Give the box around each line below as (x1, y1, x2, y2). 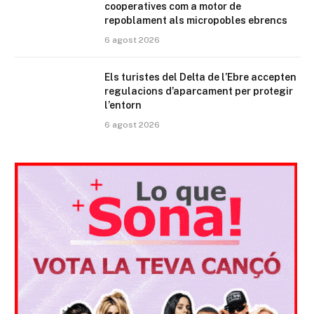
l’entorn (104, 100, 142, 111)
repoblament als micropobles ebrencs (104, 15, 287, 27)
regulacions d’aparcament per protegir (104, 86, 293, 97)
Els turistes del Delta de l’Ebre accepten (104, 71, 296, 83)
